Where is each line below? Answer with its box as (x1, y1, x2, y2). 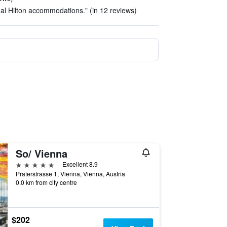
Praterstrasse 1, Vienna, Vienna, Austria (15, 169, 125, 178)
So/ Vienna (15, 146, 67, 161)
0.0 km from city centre (15, 178, 77, 186)
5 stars (15, 159, 39, 169)
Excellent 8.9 (62, 160, 98, 168)
